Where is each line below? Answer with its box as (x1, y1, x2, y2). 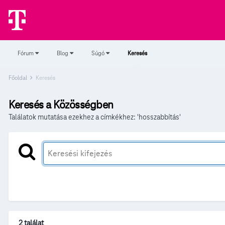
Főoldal (9, 74, 29, 81)
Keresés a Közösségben (9, 98, 114, 111)
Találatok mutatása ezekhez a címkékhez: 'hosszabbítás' (9, 113, 181, 122)
